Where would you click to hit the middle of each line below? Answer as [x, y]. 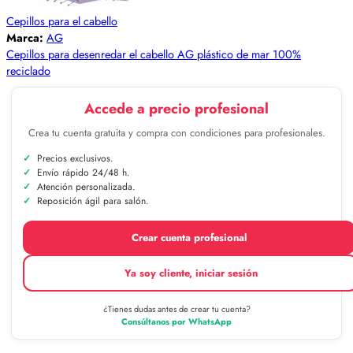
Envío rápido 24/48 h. [84, 172]
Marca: [26, 37]
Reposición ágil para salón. [93, 201]
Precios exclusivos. [75, 158]
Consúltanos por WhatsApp [176, 321]
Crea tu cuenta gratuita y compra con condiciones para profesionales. [176, 132]
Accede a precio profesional [176, 108]
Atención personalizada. [86, 186]
